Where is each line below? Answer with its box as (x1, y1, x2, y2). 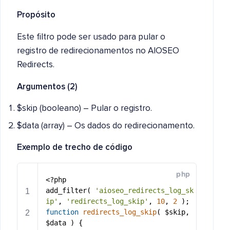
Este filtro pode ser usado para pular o (17, 33, 165, 42)
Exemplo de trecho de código (17, 143, 132, 152)
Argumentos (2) (17, 83, 78, 91)
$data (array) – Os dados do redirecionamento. (17, 121, 195, 130)
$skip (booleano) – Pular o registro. (17, 104, 152, 113)
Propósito (17, 11, 55, 20)
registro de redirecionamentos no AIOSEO (17, 47, 179, 55)
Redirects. (17, 61, 54, 69)
